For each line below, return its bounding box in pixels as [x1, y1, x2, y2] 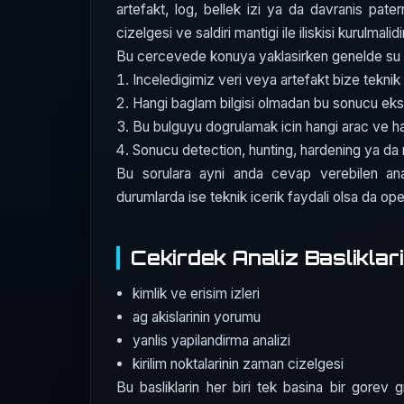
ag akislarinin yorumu [133, 308, 262, 326]
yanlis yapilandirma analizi [133, 331, 291, 349]
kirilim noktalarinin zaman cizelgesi [133, 354, 344, 372]
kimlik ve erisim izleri [133, 284, 261, 302]
